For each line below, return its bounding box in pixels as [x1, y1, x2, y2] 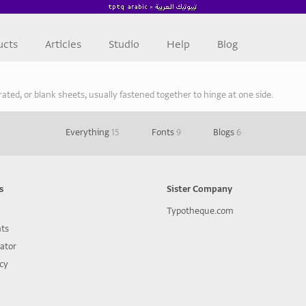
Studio [109, 38, 139, 51]
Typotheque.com [167, 205, 234, 217]
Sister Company [167, 183, 232, 195]
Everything [65, 126, 111, 138]
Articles [45, 38, 81, 51]
